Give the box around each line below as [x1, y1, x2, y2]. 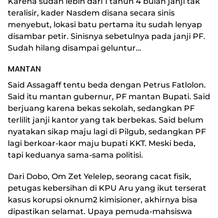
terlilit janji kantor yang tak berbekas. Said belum [8, 115, 203, 125]
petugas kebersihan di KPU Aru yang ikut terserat [8, 183, 206, 193]
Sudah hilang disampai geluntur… [8, 43, 141, 53]
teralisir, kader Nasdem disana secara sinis [8, 8, 175, 18]
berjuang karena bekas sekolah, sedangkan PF [8, 104, 195, 113]
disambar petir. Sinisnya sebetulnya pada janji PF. [8, 32, 205, 41]
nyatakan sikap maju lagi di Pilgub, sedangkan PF [8, 127, 206, 137]
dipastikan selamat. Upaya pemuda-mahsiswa [8, 207, 192, 217]
